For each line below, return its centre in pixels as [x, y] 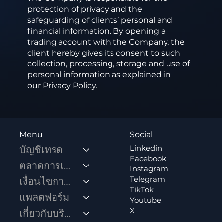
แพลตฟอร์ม [45, 197]
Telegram [147, 179]
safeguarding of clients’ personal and [100, 20]
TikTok [141, 190]
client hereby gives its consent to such [104, 53]
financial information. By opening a [96, 31]
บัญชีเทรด [41, 150]
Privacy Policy [69, 86]
